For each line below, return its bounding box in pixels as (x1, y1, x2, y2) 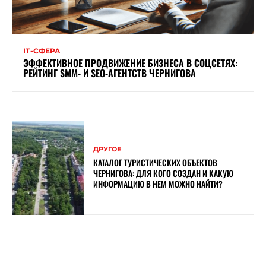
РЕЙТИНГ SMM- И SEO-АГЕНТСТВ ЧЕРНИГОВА (23, 65, 196, 80)
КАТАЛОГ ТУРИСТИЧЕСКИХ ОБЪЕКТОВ (93, 156, 218, 169)
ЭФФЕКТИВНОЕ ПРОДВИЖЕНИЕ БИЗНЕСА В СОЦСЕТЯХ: (23, 55, 237, 70)
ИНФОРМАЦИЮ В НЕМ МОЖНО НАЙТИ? (93, 177, 223, 190)
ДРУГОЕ (93, 144, 122, 153)
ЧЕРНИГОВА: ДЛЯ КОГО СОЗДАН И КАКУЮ (93, 166, 234, 179)
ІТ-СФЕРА (23, 46, 61, 55)
